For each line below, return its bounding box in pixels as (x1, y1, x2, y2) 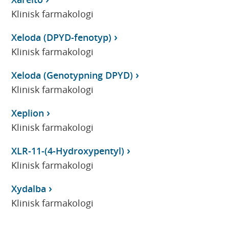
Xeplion (11, 106, 44, 119)
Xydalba (11, 182, 47, 195)
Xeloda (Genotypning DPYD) (11, 68, 133, 81)
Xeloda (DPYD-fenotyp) (11, 31, 112, 43)
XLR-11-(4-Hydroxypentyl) (11, 144, 125, 157)
